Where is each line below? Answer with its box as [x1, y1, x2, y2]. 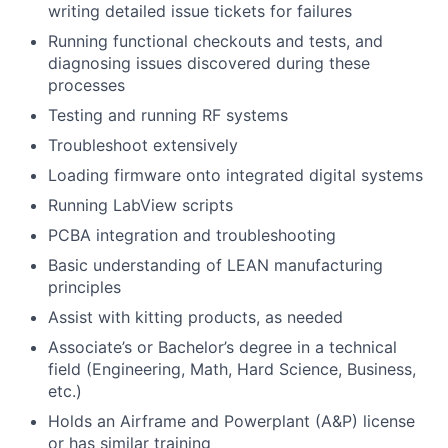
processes [48, 75, 125, 95]
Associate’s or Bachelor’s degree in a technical [48, 337, 397, 357]
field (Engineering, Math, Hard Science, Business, [48, 359, 416, 379]
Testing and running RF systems [48, 105, 288, 125]
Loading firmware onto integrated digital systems [48, 165, 423, 185]
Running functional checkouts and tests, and [48, 31, 383, 51]
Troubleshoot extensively [48, 135, 238, 155]
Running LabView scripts [48, 195, 233, 215]
